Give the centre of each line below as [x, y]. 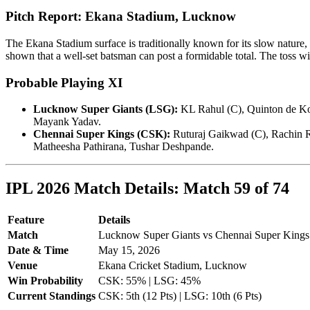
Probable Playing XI [64, 82]
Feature [26, 220]
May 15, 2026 [129, 250]
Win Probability [45, 281]
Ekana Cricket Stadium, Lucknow [173, 266]
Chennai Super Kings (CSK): [102, 134]
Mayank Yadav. [67, 122]
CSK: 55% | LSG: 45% [149, 281]
